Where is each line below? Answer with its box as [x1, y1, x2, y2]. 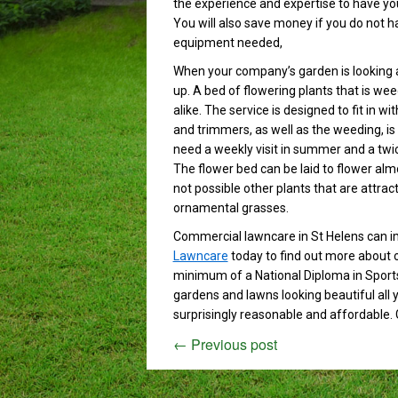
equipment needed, [172, 36, 283, 50]
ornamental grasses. [172, 201, 289, 215]
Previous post [187, 334, 277, 354]
